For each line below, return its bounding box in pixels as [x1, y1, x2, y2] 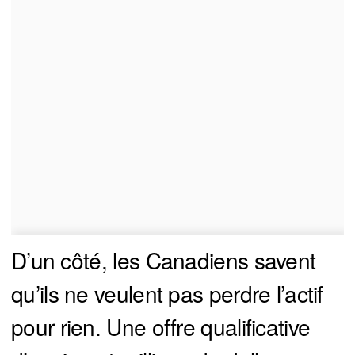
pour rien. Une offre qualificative [11, 310, 311, 342]
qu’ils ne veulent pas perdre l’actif [11, 277, 323, 309]
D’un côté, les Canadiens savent [11, 243, 316, 276]
